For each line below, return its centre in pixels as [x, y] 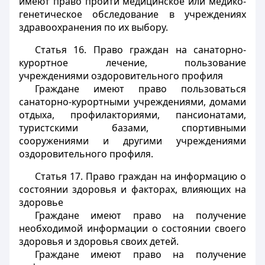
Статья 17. [59, 176]
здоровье [41, 202]
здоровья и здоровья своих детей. [99, 241]
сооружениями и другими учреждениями [132, 141]
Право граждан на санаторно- [166, 50]
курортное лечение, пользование [132, 63]
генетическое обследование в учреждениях [132, 14]
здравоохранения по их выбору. [93, 27]
